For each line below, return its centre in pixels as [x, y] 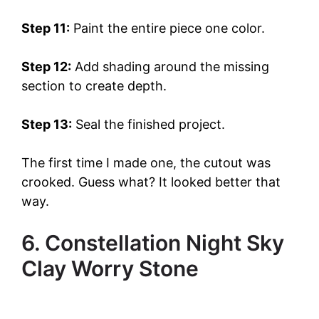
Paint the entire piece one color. [167, 28]
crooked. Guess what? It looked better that [151, 182]
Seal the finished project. [148, 124]
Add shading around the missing [170, 66]
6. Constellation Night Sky [153, 242]
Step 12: [46, 66]
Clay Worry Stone [110, 268]
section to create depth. [94, 85]
